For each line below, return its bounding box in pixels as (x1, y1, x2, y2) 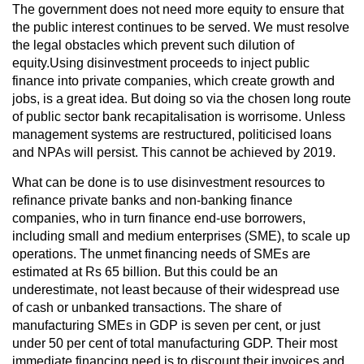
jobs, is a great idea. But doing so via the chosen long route (12, 91, 351, 106)
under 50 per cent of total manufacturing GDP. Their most (12, 336, 337, 350)
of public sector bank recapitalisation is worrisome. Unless (12, 109, 345, 123)
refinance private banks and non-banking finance (12, 193, 292, 207)
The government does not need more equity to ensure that (12, 2, 344, 16)
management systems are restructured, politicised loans (12, 127, 331, 141)
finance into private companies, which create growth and (12, 73, 335, 88)
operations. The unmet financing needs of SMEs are (12, 246, 310, 261)
